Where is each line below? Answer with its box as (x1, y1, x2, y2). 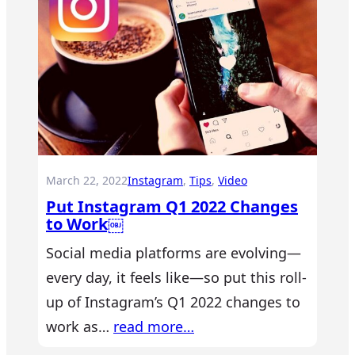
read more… (113, 317, 194, 337)
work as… (46, 317, 113, 337)
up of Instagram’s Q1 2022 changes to (46, 292, 300, 312)
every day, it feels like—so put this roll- (46, 268, 307, 288)
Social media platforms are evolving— (46, 243, 301, 263)
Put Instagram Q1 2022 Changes (46, 196, 298, 218)
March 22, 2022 (46, 173, 128, 189)
